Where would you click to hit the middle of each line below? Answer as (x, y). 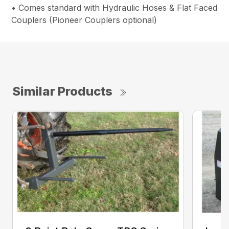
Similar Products (62, 91)
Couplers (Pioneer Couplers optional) (84, 20)
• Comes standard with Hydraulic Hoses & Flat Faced (114, 8)
